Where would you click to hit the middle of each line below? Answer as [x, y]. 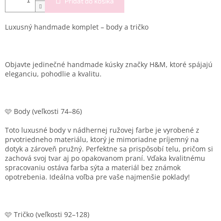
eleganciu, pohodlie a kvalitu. [53, 74]
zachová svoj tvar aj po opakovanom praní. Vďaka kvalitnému [105, 158]
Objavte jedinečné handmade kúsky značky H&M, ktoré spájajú [109, 65]
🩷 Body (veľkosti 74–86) [43, 111]
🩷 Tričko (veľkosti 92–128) [47, 215]
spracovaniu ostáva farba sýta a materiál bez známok [93, 168]
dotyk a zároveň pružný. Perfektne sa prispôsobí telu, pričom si [109, 149]
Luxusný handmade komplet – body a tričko [77, 27]
